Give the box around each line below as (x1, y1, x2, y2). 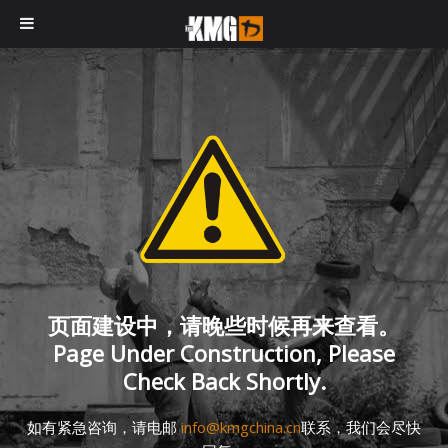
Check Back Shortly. (122, 366, 326, 397)
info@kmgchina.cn (181, 417, 301, 438)
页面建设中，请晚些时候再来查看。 (48, 310, 400, 341)
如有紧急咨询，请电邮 (27, 417, 181, 438)
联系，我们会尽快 (301, 417, 421, 438)
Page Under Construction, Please (53, 338, 395, 369)
